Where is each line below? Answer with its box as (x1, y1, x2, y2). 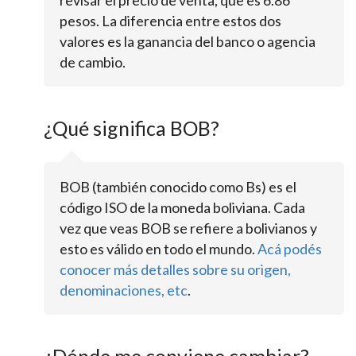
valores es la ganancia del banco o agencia (60, 32, 315, 50)
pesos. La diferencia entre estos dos (60, 11, 281, 29)
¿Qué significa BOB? (44, 115, 219, 140)
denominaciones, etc (60, 281, 188, 299)
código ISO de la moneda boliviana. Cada (60, 198, 305, 216)
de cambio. (60, 52, 126, 71)
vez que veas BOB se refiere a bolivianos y (60, 219, 317, 237)
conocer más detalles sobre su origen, (60, 260, 291, 278)
